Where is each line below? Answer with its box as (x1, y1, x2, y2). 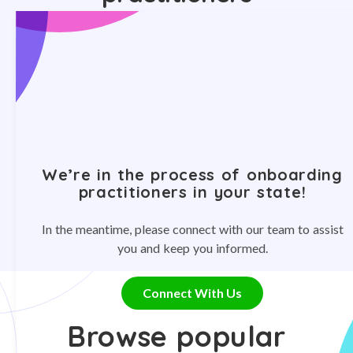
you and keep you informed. (117, 240, 268, 255)
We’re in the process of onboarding (42, 164, 343, 184)
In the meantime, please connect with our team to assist (41, 221, 344, 236)
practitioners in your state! (78, 181, 307, 202)
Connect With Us (143, 284, 242, 300)
